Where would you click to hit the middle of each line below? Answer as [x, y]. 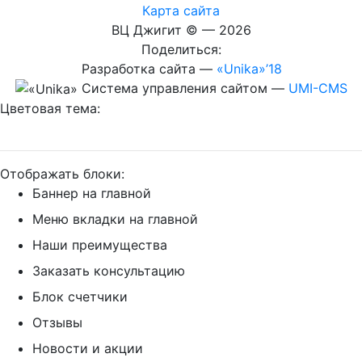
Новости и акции [88, 349]
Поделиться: [181, 49]
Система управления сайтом [174, 88]
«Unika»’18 [249, 68]
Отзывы [57, 323]
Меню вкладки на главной [115, 219]
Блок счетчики [80, 297]
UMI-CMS [318, 88]
